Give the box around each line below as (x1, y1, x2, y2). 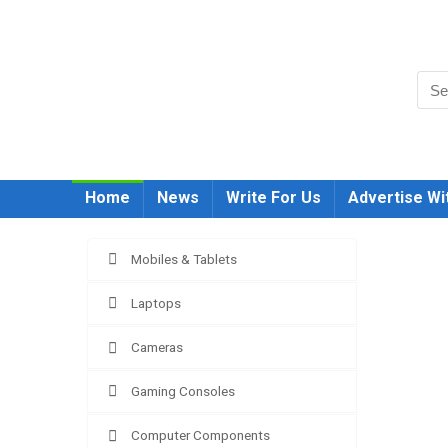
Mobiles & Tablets (131, 251, 237, 267)
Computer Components (131, 427, 270, 443)
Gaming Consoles (131, 383, 235, 399)
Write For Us (226, 188, 321, 207)
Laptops (131, 295, 181, 311)
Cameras (131, 339, 183, 355)
